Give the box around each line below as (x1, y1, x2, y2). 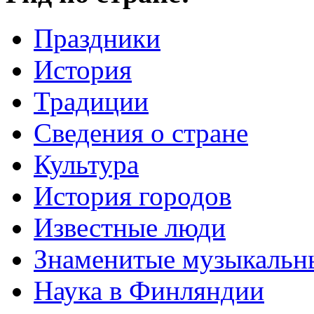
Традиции (34, 86, 149, 117)
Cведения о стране (34, 118, 248, 149)
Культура (34, 149, 139, 180)
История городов (34, 181, 231, 212)
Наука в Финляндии (34, 275, 264, 306)
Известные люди (34, 212, 226, 243)
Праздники (34, 23, 161, 54)
